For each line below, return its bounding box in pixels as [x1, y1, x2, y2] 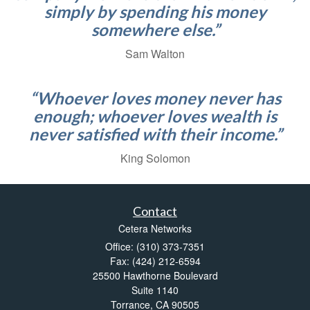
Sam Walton [125, 46, 185, 62]
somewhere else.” [91, 19, 219, 40]
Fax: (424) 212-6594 [109, 254, 201, 268]
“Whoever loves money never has [29, 88, 281, 109]
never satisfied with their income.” [28, 124, 282, 145]
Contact [133, 203, 177, 219]
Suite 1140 [131, 283, 179, 298]
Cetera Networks [118, 221, 192, 236]
